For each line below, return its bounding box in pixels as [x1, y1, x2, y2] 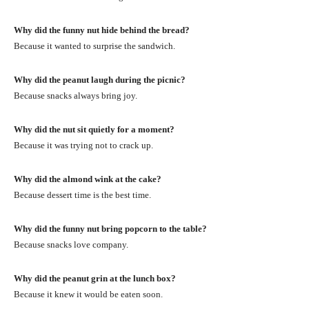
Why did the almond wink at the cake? [14, 173, 161, 184]
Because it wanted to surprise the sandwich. [14, 40, 175, 51]
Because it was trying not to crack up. [14, 139, 153, 150]
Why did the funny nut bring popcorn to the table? [14, 223, 207, 234]
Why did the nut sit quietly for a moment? [14, 123, 175, 134]
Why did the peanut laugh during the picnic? [14, 74, 186, 85]
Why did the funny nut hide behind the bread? [14, 24, 190, 35]
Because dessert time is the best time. [14, 189, 151, 200]
